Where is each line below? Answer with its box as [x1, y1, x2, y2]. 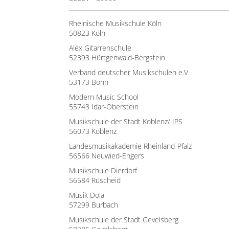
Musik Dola [69, 190, 104, 200]
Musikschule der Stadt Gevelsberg [69, 215, 178, 224]
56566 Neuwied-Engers [69, 151, 144, 161]
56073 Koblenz [69, 126, 117, 136]
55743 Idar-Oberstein [69, 102, 139, 111]
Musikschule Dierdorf [69, 166, 137, 175]
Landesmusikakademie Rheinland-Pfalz [69, 141, 192, 151]
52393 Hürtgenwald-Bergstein [69, 53, 165, 62]
